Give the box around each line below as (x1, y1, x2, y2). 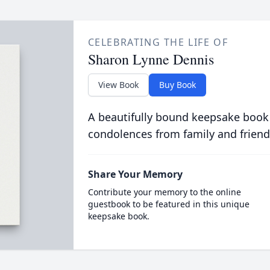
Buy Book (159, 79, 196, 90)
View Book (98, 79, 139, 90)
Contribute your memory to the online (87, 186, 241, 198)
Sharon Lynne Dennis (87, 49, 214, 69)
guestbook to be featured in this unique (87, 198, 250, 210)
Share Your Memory (87, 168, 183, 181)
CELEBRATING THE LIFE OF (87, 36, 228, 49)
